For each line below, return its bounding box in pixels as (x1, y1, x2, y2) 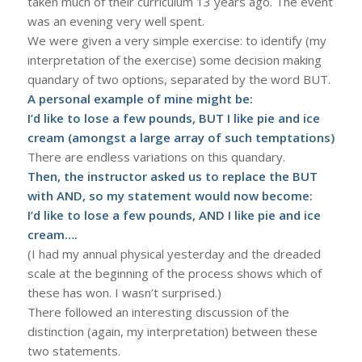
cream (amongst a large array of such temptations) (27, 128, 335, 145)
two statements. (27, 342, 120, 359)
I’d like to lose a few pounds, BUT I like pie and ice (27, 109, 320, 126)
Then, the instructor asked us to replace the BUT (27, 167, 318, 184)
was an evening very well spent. (27, 12, 204, 29)
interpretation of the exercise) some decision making (27, 51, 322, 68)
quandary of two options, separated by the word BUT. (27, 70, 330, 87)
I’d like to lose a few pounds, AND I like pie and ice (27, 206, 321, 223)
